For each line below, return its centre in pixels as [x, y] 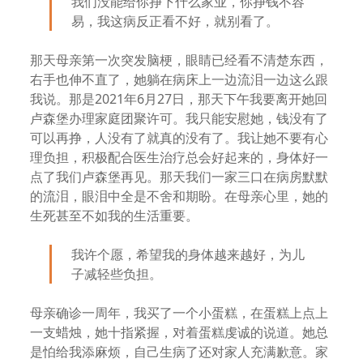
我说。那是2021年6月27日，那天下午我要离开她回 [179, 99]
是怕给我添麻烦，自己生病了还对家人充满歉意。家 [179, 352]
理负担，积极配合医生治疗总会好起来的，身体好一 [179, 157]
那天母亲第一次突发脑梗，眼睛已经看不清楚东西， [179, 60]
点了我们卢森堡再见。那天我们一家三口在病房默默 [179, 177]
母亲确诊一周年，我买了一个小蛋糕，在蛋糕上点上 [179, 313]
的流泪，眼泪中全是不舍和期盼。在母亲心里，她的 [179, 196]
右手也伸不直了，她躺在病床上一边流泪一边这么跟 [179, 79]
